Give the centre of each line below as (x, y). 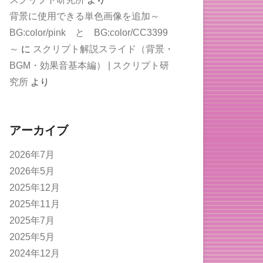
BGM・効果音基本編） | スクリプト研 (89, 65)
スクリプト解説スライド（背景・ (103, 49)
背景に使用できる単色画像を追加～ (85, 16)
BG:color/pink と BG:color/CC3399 (89, 32)
